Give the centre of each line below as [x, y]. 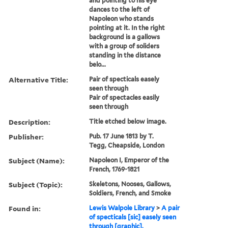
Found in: [25, 208]
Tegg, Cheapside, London [127, 145]
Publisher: [26, 136]
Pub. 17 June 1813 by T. [122, 136]
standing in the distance [125, 55]
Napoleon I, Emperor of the [129, 160]
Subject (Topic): [36, 184]
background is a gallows [125, 37]
